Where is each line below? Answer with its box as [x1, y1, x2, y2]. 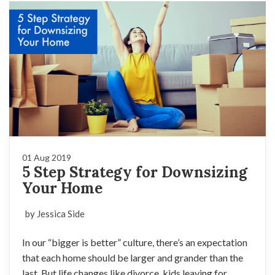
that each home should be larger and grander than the [22, 251, 243, 263]
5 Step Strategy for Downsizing [22, 162, 247, 182]
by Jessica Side [25, 207, 85, 219]
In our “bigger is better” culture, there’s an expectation [22, 236, 247, 248]
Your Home [22, 178, 103, 198]
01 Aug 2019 [22, 152, 71, 163]
